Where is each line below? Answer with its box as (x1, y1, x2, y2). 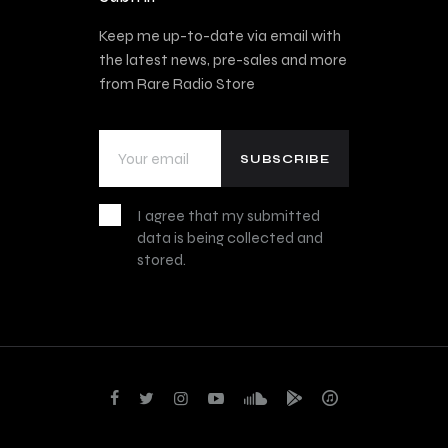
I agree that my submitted (137, 206, 321, 226)
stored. (137, 250, 187, 270)
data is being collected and (137, 228, 324, 248)
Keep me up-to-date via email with (99, 26, 341, 46)
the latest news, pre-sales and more (99, 50, 347, 70)
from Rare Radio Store (99, 74, 255, 94)
